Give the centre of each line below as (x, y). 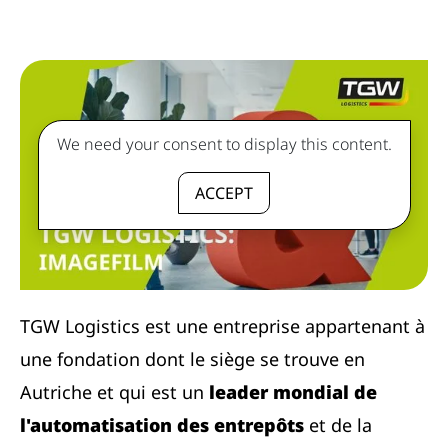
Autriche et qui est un (114, 391)
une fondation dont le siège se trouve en (192, 358)
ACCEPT (224, 193)
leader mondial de (293, 391)
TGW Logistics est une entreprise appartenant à (222, 325)
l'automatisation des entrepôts (164, 424)
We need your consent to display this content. (224, 144)
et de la (340, 424)
